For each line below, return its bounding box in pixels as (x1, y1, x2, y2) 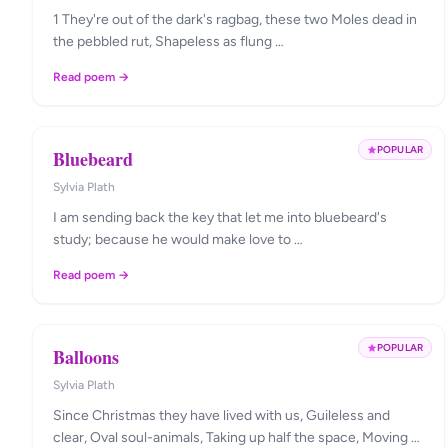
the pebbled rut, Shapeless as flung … (53, 33, 284, 50)
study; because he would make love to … (53, 231, 303, 248)
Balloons (53, 344, 119, 370)
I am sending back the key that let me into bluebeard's (53, 209, 387, 226)
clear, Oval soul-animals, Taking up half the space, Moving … (53, 429, 420, 446)
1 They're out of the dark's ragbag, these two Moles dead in (53, 11, 417, 28)
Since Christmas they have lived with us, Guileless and (53, 407, 390, 424)
